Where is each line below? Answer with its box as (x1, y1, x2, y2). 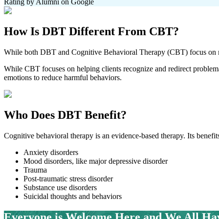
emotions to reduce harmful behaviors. (4, 73, 122, 82)
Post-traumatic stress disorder (23, 175, 113, 183)
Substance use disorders (23, 183, 97, 192)
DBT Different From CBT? (42, 25, 179, 38)
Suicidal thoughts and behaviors (23, 192, 122, 201)
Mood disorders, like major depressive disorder (23, 157, 168, 166)
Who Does (4, 109, 58, 122)
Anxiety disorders (23, 148, 78, 157)
